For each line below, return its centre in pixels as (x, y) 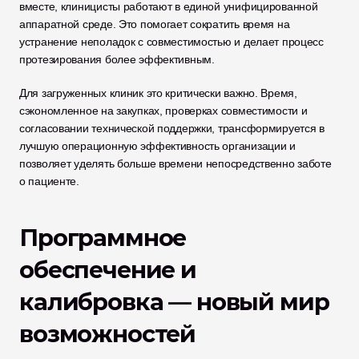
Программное (103, 238)
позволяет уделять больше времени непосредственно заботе (175, 163)
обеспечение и (108, 270)
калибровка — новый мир (174, 302)
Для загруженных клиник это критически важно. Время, (158, 93)
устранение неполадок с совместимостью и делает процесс (171, 42)
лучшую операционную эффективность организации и (157, 146)
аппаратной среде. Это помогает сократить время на (155, 24)
